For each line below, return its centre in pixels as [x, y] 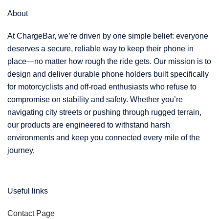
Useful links [28, 191]
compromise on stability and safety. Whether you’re [95, 100]
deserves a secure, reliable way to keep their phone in [100, 49]
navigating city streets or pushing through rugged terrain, [104, 112]
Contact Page [31, 214]
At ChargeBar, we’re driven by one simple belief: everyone [108, 36]
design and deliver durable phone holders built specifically [108, 74]
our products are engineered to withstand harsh [89, 125]
